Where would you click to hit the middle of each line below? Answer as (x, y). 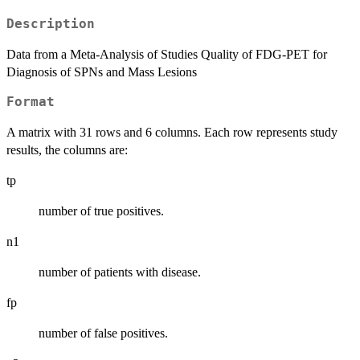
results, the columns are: (67, 150)
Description (51, 25)
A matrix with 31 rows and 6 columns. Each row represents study (172, 133)
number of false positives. (103, 333)
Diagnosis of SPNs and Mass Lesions (102, 72)
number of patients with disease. (120, 272)
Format (31, 102)
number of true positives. (101, 211)
